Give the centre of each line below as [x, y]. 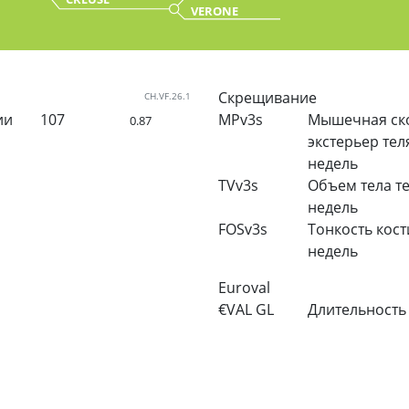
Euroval [244, 287]
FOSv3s [243, 229]
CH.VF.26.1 [168, 95]
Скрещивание [267, 97]
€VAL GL [246, 309]
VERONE [215, 10]
